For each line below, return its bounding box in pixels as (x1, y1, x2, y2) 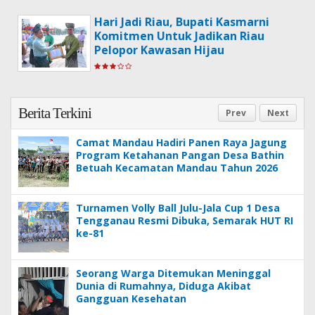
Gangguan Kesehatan (76, 292, 186, 306)
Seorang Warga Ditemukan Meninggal (76, 266, 271, 281)
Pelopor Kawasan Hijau (94, 42, 224, 58)
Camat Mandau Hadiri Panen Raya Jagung (76, 136, 287, 150)
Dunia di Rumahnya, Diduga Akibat (76, 279, 251, 293)
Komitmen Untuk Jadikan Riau (94, 28, 264, 44)
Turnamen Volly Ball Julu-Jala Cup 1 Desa (76, 201, 280, 215)
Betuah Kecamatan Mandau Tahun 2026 (76, 161, 278, 175)
